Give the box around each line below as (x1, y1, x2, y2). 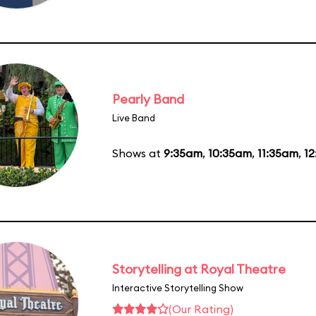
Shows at (112, 145, 164, 160)
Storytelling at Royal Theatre (112, 260, 286, 277)
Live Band (112, 111, 155, 123)
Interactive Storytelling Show (112, 281, 243, 293)
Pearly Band (112, 90, 184, 107)
